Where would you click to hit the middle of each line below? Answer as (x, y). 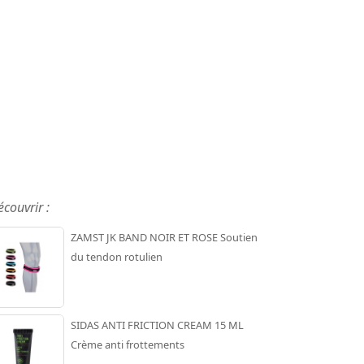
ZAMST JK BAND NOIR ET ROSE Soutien (164, 237)
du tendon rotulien (116, 256)
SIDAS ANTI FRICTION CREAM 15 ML (157, 325)
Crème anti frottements (127, 344)
